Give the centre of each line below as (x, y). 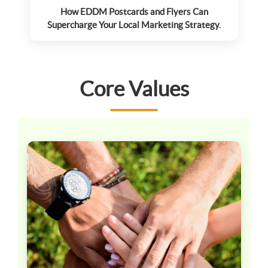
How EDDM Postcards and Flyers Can (134, 11)
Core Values (134, 89)
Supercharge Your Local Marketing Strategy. (134, 25)
